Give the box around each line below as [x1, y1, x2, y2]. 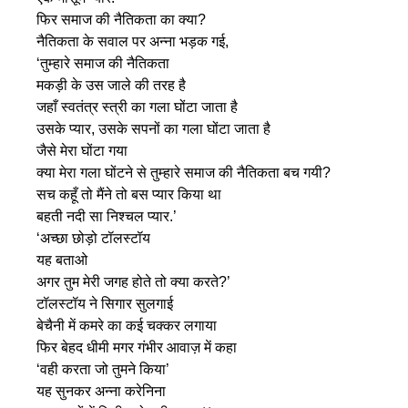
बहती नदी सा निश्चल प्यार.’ [36, 209, 177, 225]
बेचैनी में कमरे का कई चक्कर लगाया [36, 318, 217, 334]
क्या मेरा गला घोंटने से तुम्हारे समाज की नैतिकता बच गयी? [36, 165, 331, 181]
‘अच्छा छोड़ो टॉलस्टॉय [36, 230, 150, 247]
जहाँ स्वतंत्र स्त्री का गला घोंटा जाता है [36, 99, 238, 116]
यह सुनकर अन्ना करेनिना [36, 383, 166, 400]
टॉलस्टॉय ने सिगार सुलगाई [36, 296, 173, 312]
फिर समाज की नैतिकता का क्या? [36, 12, 206, 28]
